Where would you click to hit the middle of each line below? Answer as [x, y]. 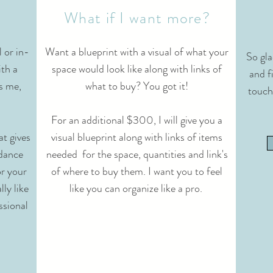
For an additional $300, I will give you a [137, 120]
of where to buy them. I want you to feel [137, 171]
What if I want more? [137, 18]
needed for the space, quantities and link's [137, 154]
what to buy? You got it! [137, 86]
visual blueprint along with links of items [137, 137]
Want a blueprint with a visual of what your [137, 51]
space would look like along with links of [137, 69]
